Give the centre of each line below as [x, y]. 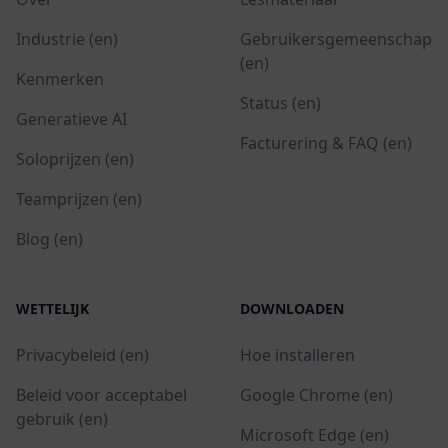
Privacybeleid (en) [82, 354]
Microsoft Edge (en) [314, 434]
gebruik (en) [62, 418]
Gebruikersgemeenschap [336, 38]
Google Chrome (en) [316, 394]
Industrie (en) [67, 38]
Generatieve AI [71, 118]
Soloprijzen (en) [75, 158]
